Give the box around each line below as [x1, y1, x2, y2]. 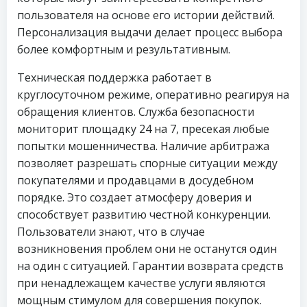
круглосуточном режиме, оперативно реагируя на [17, 87, 289, 102]
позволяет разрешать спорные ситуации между [17, 156, 278, 171]
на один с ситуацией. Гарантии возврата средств [17, 258, 284, 273]
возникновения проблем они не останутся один [17, 241, 277, 256]
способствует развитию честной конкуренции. [17, 207, 271, 222]
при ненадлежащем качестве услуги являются [17, 275, 265, 291]
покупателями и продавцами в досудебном [17, 173, 254, 188]
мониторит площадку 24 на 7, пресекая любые [17, 121, 269, 136]
